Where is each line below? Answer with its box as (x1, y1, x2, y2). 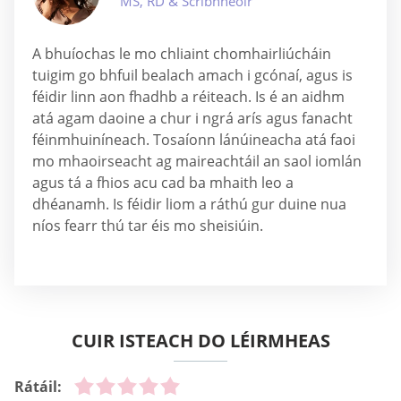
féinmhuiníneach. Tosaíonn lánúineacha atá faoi (32, 130, 355, 149)
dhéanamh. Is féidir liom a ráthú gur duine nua (32, 194, 346, 214)
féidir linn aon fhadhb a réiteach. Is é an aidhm (32, 87, 345, 107)
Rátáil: (14, 377, 62, 397)
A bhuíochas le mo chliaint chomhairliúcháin (32, 44, 331, 64)
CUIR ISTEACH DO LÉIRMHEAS (71, 328, 330, 353)
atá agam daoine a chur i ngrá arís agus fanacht (32, 108, 353, 128)
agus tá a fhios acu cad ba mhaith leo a (32, 173, 294, 192)
